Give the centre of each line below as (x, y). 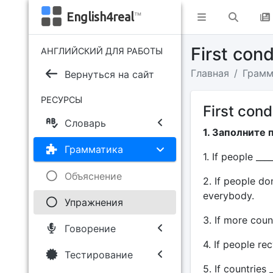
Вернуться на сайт (109, 74)
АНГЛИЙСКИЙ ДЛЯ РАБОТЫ (102, 51)
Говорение (90, 228)
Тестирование (98, 255)
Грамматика (94, 150)
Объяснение (93, 176)
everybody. (228, 196)
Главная (210, 73)
